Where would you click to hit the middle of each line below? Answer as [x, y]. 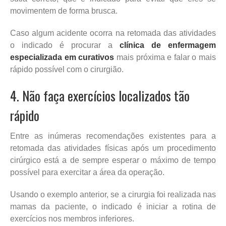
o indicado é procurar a [65, 45]
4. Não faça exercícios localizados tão [100, 95]
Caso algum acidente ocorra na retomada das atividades [113, 33]
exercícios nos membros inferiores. [72, 218]
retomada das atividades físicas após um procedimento [113, 148]
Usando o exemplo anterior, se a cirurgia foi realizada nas [113, 194]
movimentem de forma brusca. [64, 11]
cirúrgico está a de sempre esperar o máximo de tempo [113, 160]
